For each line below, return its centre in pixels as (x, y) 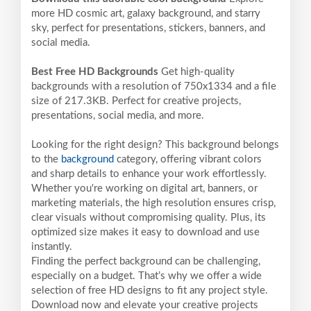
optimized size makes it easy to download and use (145, 232)
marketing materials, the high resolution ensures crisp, (153, 203)
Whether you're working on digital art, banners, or (144, 188)
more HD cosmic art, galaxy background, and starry (146, 13)
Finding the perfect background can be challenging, (146, 261)
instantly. (52, 246)
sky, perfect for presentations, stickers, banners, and (148, 28)
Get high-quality (198, 72)
